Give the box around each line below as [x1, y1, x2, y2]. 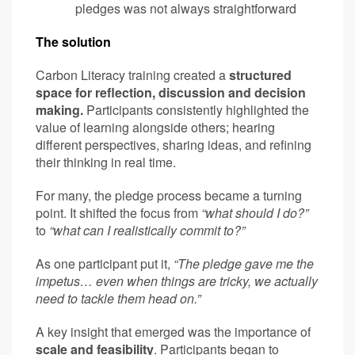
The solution [36, 32, 111, 51]
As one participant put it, [36, 254, 174, 273]
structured [229, 65, 292, 84]
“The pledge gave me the [174, 254, 314, 273]
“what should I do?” [201, 203, 308, 222]
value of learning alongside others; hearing [36, 117, 275, 136]
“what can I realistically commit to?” [49, 220, 245, 239]
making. [36, 100, 83, 119]
